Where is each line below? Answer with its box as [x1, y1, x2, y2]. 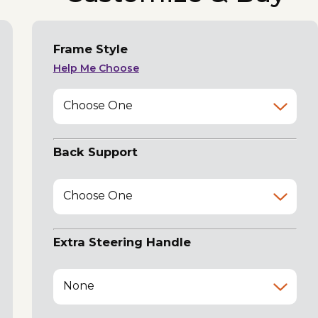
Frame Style [53, 41, 128, 56]
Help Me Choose [53, 61, 139, 75]
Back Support [53, 144, 138, 159]
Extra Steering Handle [53, 234, 191, 249]
